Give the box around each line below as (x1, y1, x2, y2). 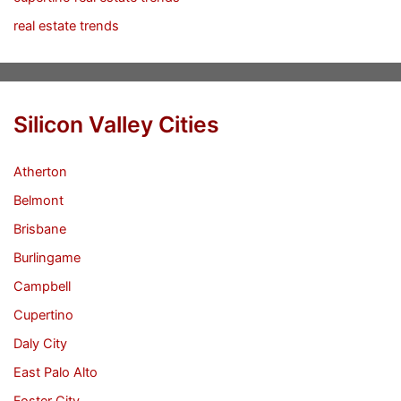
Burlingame (13, 250, 81, 267)
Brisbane (13, 221, 66, 238)
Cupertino (13, 307, 73, 324)
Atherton (13, 164, 67, 181)
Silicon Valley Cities (13, 110, 219, 138)
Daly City (13, 336, 67, 353)
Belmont (13, 192, 64, 209)
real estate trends (13, 18, 119, 35)
